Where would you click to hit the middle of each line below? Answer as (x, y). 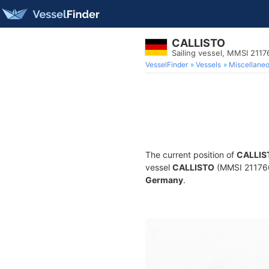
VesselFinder (167, 65)
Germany (164, 180)
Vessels (208, 65)
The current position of (191, 155)
